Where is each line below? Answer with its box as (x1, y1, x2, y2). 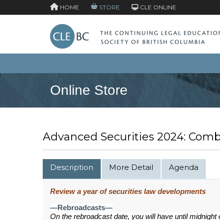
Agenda (169, 163, 198, 172)
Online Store (50, 82, 128, 98)
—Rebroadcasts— (50, 204, 112, 212)
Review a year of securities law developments (50, 188, 206, 196)
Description (50, 163, 93, 172)
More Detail (109, 163, 153, 172)
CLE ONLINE (138, 3, 176, 11)
